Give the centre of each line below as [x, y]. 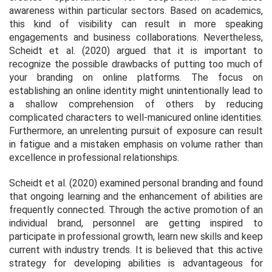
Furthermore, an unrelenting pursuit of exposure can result [136, 131]
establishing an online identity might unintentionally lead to [136, 90]
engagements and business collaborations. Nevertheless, [136, 37]
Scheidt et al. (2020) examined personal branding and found [136, 183]
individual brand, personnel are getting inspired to [136, 223]
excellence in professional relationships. [94, 157]
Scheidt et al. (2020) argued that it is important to [136, 50]
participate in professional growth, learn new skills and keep [136, 236]
